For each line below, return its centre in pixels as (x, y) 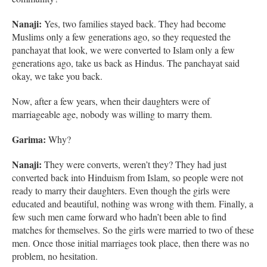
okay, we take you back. (57, 76)
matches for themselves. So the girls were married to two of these (133, 229)
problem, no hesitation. (55, 256)
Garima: (30, 139)
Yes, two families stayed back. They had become (135, 23)
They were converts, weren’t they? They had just (134, 164)
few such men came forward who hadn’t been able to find (119, 216)
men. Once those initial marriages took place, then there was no (131, 243)
